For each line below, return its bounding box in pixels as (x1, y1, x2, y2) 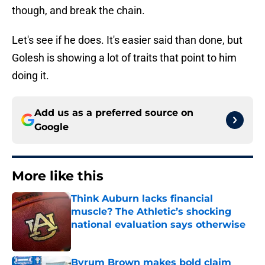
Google (34, 121, 69, 133)
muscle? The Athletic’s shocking (71, 206, 231, 218)
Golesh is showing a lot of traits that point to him (12, 51, 237, 64)
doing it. (12, 69, 49, 82)
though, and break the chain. (12, 4, 145, 17)
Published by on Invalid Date (70, 231, 173, 241)
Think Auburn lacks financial (71, 193, 213, 205)
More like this (12, 168, 104, 185)
